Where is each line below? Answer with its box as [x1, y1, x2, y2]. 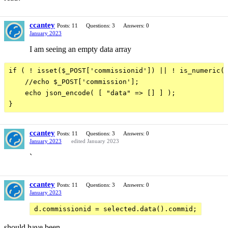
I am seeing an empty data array [30, 44, 131, 53]
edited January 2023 [71, 137, 119, 144]
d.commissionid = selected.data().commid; [34, 205, 197, 213]
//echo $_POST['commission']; [9, 77, 139, 85]
